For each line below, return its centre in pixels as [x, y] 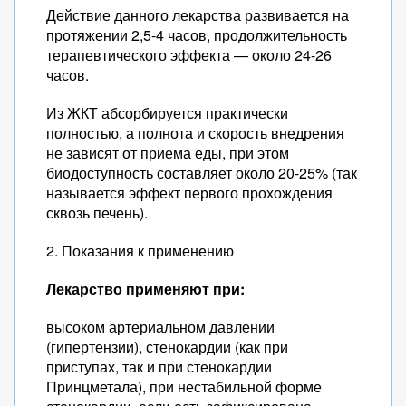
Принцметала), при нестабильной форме [184, 387]
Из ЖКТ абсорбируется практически [167, 113]
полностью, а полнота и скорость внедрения [195, 133]
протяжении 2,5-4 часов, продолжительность [197, 35]
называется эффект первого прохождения [189, 193]
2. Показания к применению [140, 251]
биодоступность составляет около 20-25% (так [202, 173]
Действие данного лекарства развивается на [198, 15]
